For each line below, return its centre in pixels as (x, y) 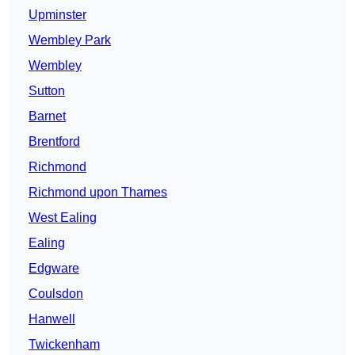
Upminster (57, 15)
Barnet (47, 116)
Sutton (47, 91)
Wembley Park (70, 40)
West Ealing (63, 218)
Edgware (54, 269)
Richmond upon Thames (98, 193)
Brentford (54, 142)
